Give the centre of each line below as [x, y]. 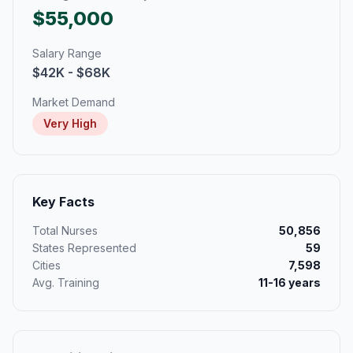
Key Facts [63, 202]
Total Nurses [65, 230]
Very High [70, 123]
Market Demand [74, 102]
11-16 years [290, 282]
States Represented [84, 248]
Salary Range [67, 53]
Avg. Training [66, 282]
